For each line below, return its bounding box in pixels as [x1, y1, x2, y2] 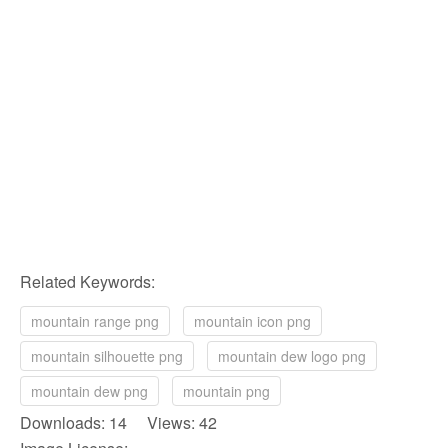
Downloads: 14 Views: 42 [20, 411, 217, 435]
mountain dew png [31, 381, 148, 402]
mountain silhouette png [31, 346, 183, 367]
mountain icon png [194, 311, 311, 332]
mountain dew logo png [218, 346, 366, 367]
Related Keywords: [20, 270, 155, 294]
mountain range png [31, 311, 159, 332]
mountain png [183, 381, 270, 402]
